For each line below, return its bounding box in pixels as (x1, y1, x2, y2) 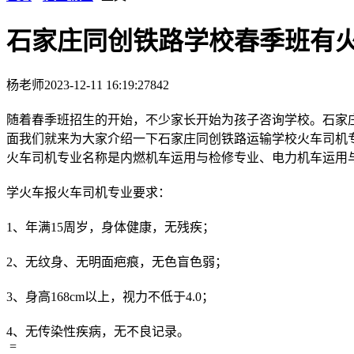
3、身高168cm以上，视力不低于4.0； (6, 289, 214, 303)
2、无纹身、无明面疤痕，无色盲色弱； (6, 254, 228, 269)
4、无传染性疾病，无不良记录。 (6, 324, 190, 338)
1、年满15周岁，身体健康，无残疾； (6, 220, 215, 234)
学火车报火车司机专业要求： (6, 185, 171, 199)
